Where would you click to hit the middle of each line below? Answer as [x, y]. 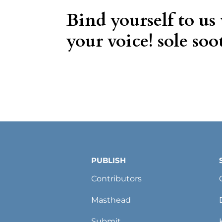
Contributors [117, 179]
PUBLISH [109, 161]
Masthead [111, 200]
